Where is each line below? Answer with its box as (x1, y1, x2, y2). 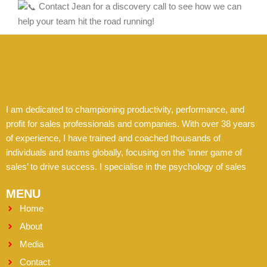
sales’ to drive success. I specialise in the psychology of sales (6, 162, 246, 172)
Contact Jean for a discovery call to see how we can (36, 1, 241, 11)
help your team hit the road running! (18, 16, 154, 26)
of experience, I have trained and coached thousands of (6, 133, 221, 143)
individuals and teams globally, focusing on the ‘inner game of (6, 148, 242, 157)
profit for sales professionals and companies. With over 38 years (6, 119, 255, 129)
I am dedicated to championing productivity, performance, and (6, 105, 244, 114)
